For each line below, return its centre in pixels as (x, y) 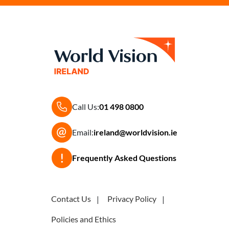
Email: (83, 132)
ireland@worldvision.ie (135, 132)
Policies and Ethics (84, 219)
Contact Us (71, 199)
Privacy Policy (132, 199)
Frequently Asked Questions (124, 158)
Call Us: (86, 107)
